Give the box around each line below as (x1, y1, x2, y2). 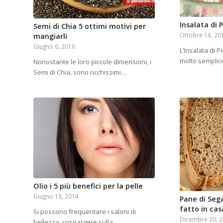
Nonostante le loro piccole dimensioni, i (33, 57, 151, 66)
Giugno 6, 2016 (33, 42, 75, 50)
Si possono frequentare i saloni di (33, 207, 136, 217)
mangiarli (33, 31, 67, 41)
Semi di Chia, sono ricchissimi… (33, 67, 126, 77)
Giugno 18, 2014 (33, 192, 79, 201)
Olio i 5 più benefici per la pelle (33, 181, 143, 191)
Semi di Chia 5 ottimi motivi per (33, 21, 146, 31)
